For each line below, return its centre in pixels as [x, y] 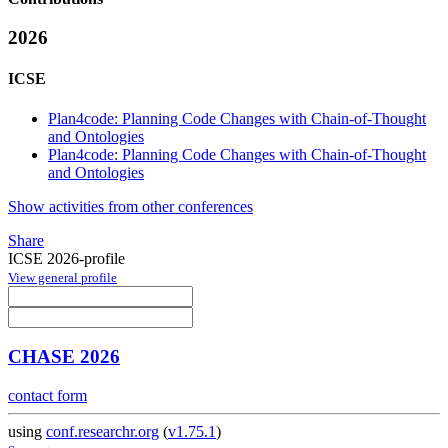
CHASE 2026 [64, 357]
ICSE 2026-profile [66, 258]
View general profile [62, 277]
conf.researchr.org [102, 432]
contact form [47, 396]
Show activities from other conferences [130, 206]
